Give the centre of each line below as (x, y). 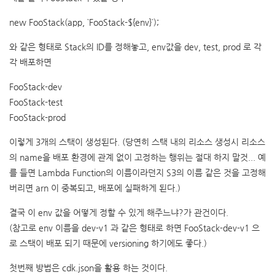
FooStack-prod (37, 117)
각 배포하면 (30, 62)
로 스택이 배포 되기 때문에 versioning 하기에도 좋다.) (108, 243)
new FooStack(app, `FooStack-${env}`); (84, 22)
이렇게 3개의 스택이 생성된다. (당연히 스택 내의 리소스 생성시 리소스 (137, 142)
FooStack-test (36, 102)
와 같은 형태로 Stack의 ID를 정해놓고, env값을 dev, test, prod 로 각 (135, 47)
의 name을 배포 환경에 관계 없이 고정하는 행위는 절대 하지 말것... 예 (137, 157)
